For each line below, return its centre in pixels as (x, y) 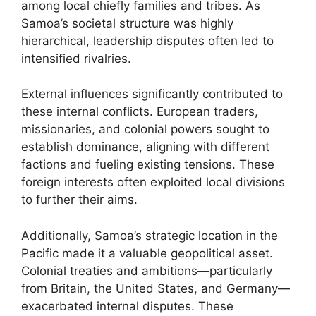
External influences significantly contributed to (152, 94)
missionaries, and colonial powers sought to (145, 129)
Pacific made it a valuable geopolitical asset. (147, 253)
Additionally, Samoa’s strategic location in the (150, 235)
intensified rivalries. (76, 58)
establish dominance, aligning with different (145, 147)
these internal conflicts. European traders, (140, 111)
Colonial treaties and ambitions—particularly (147, 271)
